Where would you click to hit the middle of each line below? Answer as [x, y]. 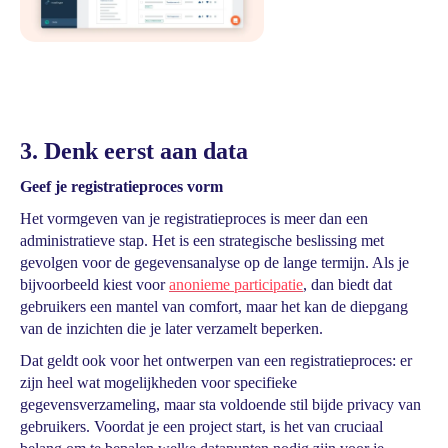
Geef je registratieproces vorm [121, 186]
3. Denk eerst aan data [134, 151]
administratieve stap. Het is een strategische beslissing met [202, 240]
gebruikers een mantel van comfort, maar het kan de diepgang [214, 306]
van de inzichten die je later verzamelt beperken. [171, 328]
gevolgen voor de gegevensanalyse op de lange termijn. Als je [214, 262]
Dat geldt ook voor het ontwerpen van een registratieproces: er [216, 360]
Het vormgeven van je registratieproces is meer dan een [194, 218]
